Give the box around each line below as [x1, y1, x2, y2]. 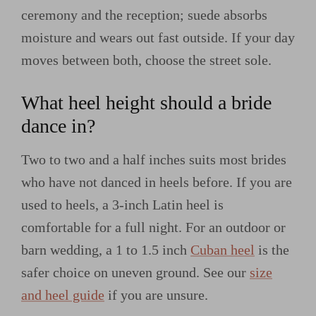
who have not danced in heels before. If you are [21, 174, 292, 190]
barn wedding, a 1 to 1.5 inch [21, 241, 190, 257]
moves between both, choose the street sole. [21, 52, 272, 68]
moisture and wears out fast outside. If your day [21, 30, 295, 46]
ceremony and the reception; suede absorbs [21, 7, 267, 23]
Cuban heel [190, 241, 255, 257]
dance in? [21, 114, 95, 137]
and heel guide [21, 286, 104, 303]
